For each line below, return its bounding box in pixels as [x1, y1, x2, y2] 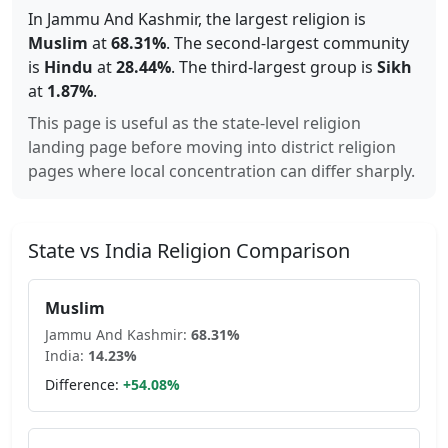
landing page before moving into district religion [28, 136, 396, 158]
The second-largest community [170, 32, 409, 54]
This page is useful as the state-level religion [28, 112, 361, 134]
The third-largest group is [175, 56, 377, 78]
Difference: [45, 375, 119, 394]
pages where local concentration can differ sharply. [28, 160, 415, 182]
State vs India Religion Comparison [28, 237, 350, 264]
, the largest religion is [198, 8, 366, 30]
